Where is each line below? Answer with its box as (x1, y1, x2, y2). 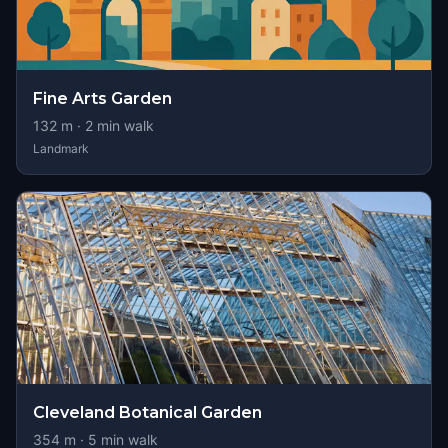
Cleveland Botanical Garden (33, 403, 262, 422)
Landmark (33, 141, 89, 156)
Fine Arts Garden (33, 89, 172, 108)
